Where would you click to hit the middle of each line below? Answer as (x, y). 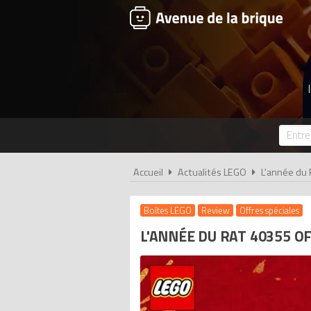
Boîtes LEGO (168, 210)
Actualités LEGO (212, 172)
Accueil (148, 172)
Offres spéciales (269, 210)
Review (216, 210)
